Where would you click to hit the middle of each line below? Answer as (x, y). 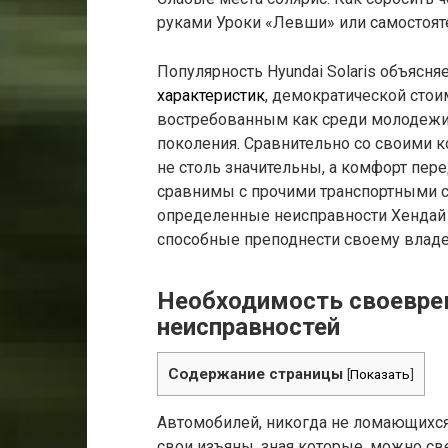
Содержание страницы (255, 374)
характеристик (211, 96)
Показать (380, 374)
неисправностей (248, 327)
